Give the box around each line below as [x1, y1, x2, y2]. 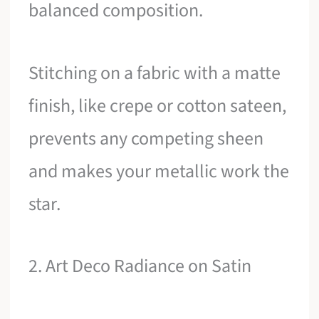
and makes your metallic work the [28, 157, 290, 184]
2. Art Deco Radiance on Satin [28, 253, 252, 280]
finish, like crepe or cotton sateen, [28, 92, 287, 119]
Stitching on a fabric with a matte [28, 59, 281, 86]
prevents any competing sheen [28, 125, 264, 152]
